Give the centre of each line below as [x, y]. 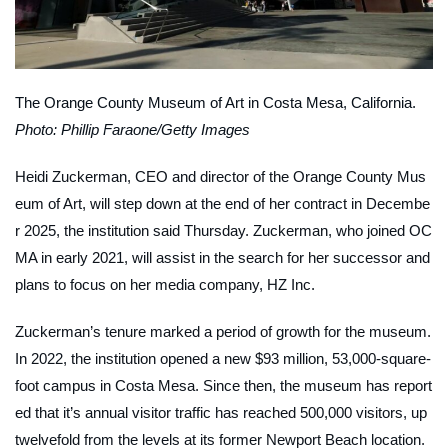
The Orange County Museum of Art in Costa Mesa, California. [215, 102]
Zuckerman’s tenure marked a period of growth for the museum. [223, 331]
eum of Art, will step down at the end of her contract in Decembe [222, 203]
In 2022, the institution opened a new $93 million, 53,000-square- [223, 358]
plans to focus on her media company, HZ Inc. [165, 284]
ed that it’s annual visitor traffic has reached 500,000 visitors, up [221, 412]
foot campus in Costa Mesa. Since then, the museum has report [223, 385]
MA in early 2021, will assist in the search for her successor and [222, 257]
